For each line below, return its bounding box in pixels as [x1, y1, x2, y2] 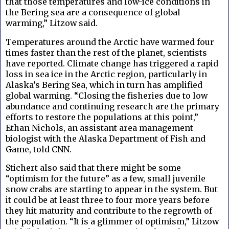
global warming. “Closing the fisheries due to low [6, 90, 208, 101]
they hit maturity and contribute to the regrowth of [6, 205, 212, 216]
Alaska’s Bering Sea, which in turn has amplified [6, 79, 202, 90]
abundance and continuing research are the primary [6, 101, 219, 111]
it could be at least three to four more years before [6, 195, 210, 205]
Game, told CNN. [6, 144, 72, 154]
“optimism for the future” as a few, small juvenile [6, 173, 205, 184]
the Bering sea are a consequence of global [6, 7, 180, 17]
